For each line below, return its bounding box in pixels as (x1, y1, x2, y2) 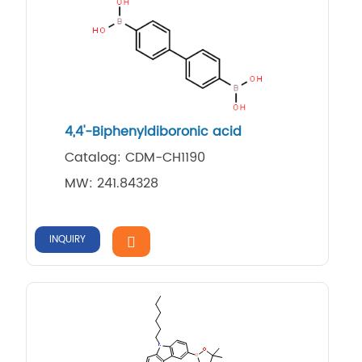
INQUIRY (49, 231, 86, 247)
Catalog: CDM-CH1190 (64, 146, 205, 168)
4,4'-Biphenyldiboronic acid (64, 120, 242, 142)
